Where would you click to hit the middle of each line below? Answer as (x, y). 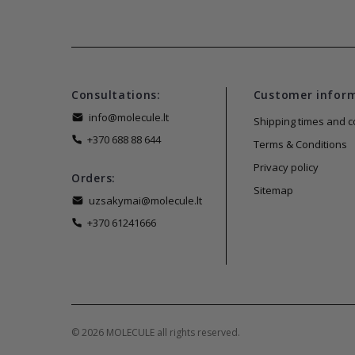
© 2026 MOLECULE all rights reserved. (156, 333)
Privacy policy (286, 168)
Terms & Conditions (300, 145)
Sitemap (273, 191)
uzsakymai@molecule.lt (145, 201)
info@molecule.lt (129, 118)
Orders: (94, 178)
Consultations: (116, 95)
